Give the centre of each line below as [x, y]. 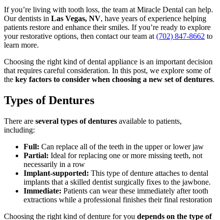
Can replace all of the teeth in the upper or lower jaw [123, 147]
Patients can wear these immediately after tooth [136, 191]
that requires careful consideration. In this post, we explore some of [107, 71]
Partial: [37, 156]
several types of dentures [76, 121]
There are [20, 121]
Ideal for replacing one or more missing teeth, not [126, 156]
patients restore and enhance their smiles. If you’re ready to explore [107, 27]
